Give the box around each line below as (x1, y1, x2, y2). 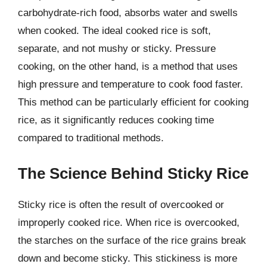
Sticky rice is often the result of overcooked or (18, 198, 224, 210)
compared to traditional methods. (18, 132, 164, 144)
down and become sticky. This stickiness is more (18, 252, 237, 264)
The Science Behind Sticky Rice (18, 164, 249, 182)
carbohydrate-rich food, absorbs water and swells (18, 7, 238, 18)
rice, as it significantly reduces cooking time (18, 114, 214, 126)
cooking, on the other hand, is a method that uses (18, 61, 238, 72)
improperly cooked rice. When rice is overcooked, (18, 216, 240, 228)
